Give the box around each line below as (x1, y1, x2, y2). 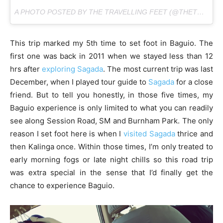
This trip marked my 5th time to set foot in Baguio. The (10, 38, 213, 48)
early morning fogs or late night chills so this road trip (10, 154, 213, 164)
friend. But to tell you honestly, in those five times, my (10, 90, 213, 100)
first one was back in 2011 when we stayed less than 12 (10, 51, 213, 61)
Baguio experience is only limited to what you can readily (10, 103, 213, 112)
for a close (174, 77, 213, 87)
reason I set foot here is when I (10, 128, 124, 138)
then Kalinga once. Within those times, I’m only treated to (10, 141, 213, 151)
